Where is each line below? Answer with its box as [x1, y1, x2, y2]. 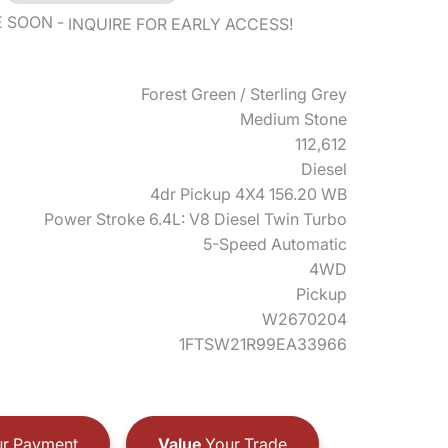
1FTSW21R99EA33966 [179, 334, 347, 354]
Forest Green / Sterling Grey [141, 84, 347, 104]
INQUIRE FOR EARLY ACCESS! [68, 14, 293, 34]
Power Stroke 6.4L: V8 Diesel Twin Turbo [44, 209, 347, 229]
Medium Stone [240, 109, 347, 129]
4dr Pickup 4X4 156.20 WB [150, 184, 347, 204]
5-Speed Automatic [203, 234, 347, 254]
